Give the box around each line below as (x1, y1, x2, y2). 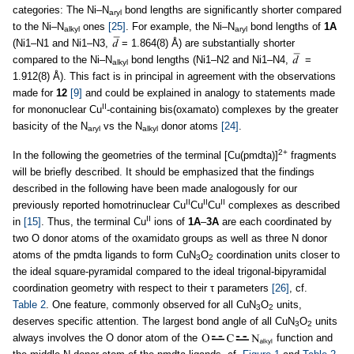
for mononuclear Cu (13, 103, 102, 115)
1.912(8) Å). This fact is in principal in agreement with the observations (13, 70, 336, 82)
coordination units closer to (213, 248, 340, 261)
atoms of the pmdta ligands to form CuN (13, 248, 196, 261)
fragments (288, 149, 337, 161)
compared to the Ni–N (13, 53, 112, 66)
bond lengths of (247, 20, 324, 32)
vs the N (100, 119, 142, 132)
